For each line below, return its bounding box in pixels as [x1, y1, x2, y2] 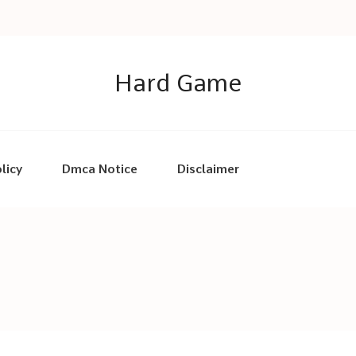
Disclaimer [177, 162, 239, 176]
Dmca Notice [62, 162, 137, 176]
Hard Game [114, 68, 242, 97]
